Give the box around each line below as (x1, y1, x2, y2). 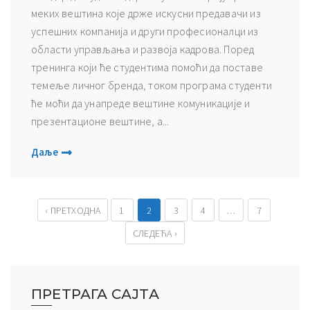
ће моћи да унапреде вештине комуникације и (31, 95, 250, 110)
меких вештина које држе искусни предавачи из (31, 6, 261, 20)
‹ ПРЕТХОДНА (45, 203, 101, 217)
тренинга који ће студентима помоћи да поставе (31, 60, 263, 74)
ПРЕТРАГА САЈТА (31, 285, 159, 302)
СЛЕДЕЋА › (133, 226, 177, 239)
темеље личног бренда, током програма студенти (31, 77, 272, 92)
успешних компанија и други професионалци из (31, 24, 259, 38)
